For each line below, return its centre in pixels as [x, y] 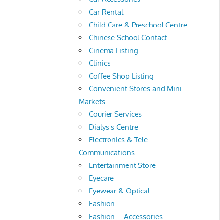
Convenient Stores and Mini [136, 88]
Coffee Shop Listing [122, 76]
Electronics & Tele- [120, 139]
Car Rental [106, 12]
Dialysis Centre [114, 127]
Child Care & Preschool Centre [138, 25]
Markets [92, 101]
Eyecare [102, 178]
